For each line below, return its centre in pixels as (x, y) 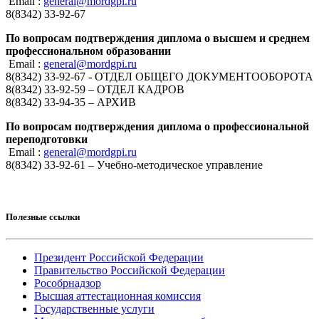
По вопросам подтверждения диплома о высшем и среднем (158, 38)
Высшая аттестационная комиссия (117, 296)
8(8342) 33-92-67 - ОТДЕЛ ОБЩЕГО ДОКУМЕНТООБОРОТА (159, 76)
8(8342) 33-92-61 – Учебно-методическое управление (134, 164)
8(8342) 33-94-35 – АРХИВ (71, 102)
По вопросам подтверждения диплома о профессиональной (157, 126)
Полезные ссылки (43, 216)
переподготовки (47, 139)
